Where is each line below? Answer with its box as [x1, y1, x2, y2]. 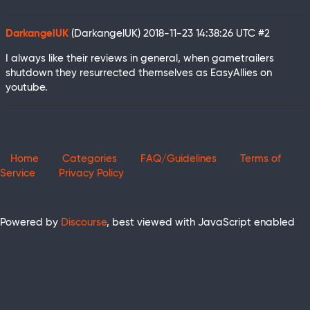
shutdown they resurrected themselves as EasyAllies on [6, 68, 272, 79]
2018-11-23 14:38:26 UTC [143, 28, 258, 39]
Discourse [61, 217, 107, 228]
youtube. [6, 82, 48, 93]
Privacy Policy [59, 168, 124, 179]
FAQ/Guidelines [140, 154, 217, 165]
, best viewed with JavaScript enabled [107, 217, 295, 228]
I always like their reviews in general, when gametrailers [6, 53, 274, 64]
